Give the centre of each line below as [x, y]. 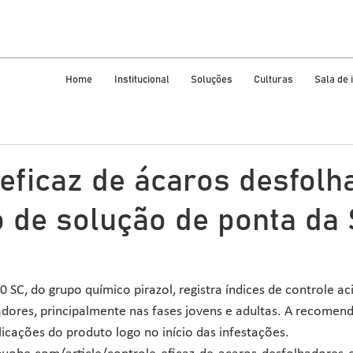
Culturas [273, 80]
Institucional [142, 80]
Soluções [212, 80]
